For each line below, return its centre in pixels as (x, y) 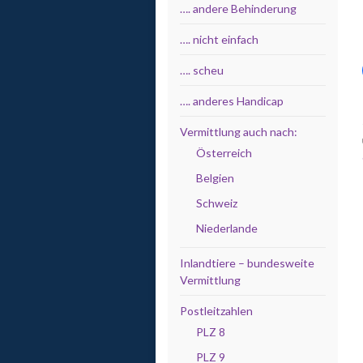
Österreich (224, 153)
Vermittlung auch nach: (239, 132)
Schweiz (217, 203)
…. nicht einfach (219, 39)
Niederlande (227, 228)
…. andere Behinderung (238, 9)
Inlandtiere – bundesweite (247, 263)
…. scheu (202, 70)
